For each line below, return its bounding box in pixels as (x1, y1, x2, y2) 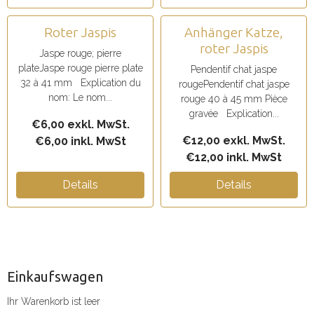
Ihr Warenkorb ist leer (7, 296, 100, 307)
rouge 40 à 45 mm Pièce (180, 93, 287, 104)
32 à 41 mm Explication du (20, 77, 141, 88)
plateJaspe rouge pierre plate (18, 62, 143, 74)
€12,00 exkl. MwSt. (182, 134, 285, 147)
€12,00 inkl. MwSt (186, 151, 282, 164)
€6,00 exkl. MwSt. (31, 118, 130, 131)
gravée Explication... (189, 108, 279, 119)
